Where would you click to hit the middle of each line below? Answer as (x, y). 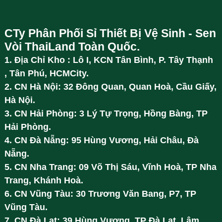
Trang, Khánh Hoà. (44, 180)
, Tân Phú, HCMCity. (46, 73)
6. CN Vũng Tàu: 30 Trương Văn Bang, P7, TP (100, 194)
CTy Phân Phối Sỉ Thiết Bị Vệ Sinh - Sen (110, 33)
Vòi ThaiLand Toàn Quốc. (72, 47)
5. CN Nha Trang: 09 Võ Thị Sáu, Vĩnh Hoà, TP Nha (110, 167)
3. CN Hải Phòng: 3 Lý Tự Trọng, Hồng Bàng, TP (106, 113)
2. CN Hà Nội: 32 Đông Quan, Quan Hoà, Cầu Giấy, (110, 86)
